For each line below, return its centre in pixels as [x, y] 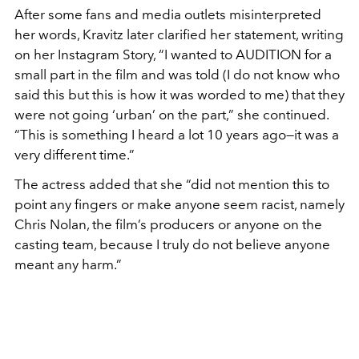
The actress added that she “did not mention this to [172, 185]
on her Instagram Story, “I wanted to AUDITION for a [173, 55]
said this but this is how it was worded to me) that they [179, 95]
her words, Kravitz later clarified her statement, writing [179, 35]
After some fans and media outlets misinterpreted [168, 15]
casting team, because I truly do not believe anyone [172, 245]
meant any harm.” [68, 265]
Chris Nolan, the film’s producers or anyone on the [168, 225]
